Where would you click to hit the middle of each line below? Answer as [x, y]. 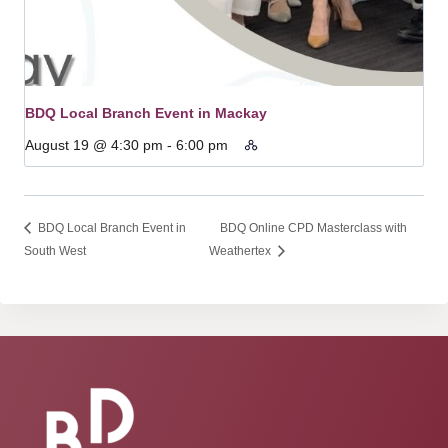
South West [55, 250]
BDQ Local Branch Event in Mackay [146, 113]
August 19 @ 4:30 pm [94, 145]
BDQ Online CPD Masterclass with [313, 227]
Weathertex [241, 250]
